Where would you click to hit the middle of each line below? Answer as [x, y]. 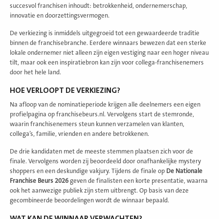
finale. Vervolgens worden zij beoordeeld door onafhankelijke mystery [105, 161]
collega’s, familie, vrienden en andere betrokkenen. [79, 134]
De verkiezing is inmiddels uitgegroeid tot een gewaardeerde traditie [105, 33]
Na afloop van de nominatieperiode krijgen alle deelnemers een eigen [105, 104]
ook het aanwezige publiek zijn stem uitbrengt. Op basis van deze [99, 190]
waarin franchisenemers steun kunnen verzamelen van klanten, [97, 124]
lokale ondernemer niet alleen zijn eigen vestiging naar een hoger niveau [109, 53]
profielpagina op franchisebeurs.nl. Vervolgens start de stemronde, [102, 114]
